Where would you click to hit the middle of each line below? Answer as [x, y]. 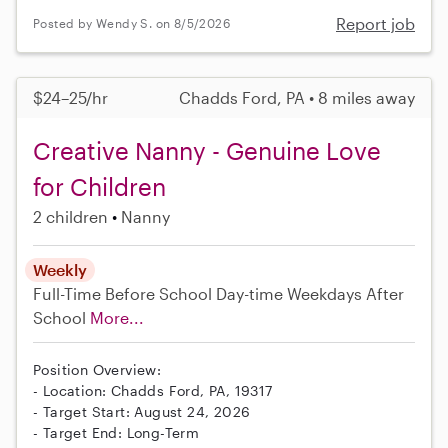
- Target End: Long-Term [116, 432]
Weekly [60, 269]
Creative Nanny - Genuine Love [207, 150]
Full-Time [69, 293]
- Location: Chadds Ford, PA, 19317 [153, 390]
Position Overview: [97, 369]
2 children [70, 216]
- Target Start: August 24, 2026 [142, 411]
